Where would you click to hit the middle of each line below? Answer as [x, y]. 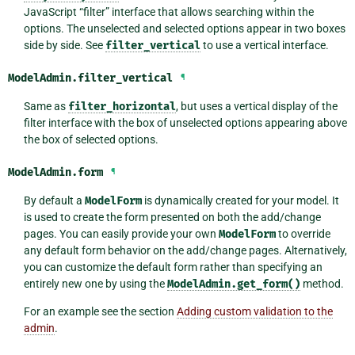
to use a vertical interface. [264, 46]
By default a [54, 201]
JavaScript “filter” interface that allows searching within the [168, 12]
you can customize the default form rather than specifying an [173, 267]
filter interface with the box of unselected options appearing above [185, 123]
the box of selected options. [91, 140]
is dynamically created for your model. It [240, 201]
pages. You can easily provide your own [121, 234]
